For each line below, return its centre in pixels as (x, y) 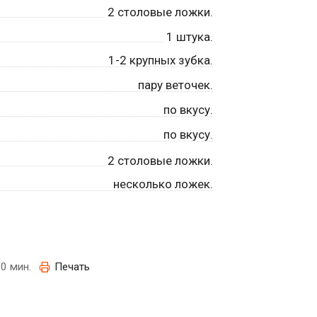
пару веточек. (175, 85)
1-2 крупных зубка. (160, 60)
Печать (72, 267)
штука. (193, 36)
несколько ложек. (163, 184)
